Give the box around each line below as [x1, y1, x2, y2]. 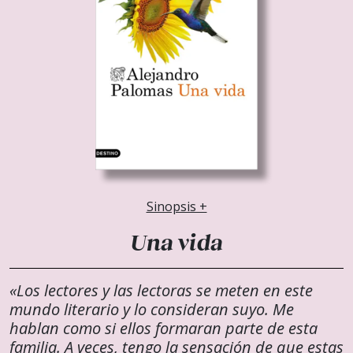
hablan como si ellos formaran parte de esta [9, 317, 318, 339]
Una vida [130, 228, 223, 255]
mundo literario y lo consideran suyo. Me [9, 298, 294, 320]
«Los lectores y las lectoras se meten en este [9, 279, 313, 301]
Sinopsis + [146, 197, 207, 215]
